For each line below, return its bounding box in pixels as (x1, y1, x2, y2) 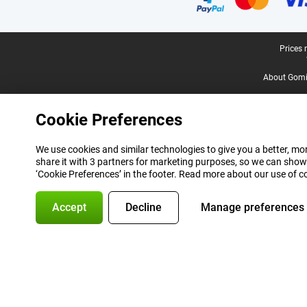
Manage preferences (201, 201, 304, 214)
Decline (125, 201, 162, 214)
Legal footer (11, 44, 64, 55)
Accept (52, 201, 86, 214)
